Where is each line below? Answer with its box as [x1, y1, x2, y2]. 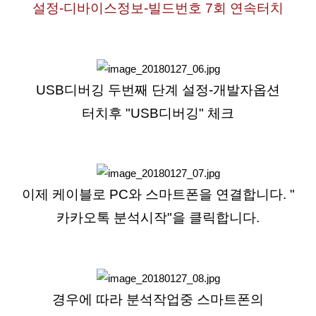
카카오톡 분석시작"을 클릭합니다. [56, 210, 260, 226]
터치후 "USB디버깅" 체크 [82, 105, 234, 121]
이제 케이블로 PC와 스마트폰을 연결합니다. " [21, 187, 295, 202]
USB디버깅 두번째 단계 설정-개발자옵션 [36, 82, 280, 97]
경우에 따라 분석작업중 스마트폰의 [52, 291, 264, 307]
